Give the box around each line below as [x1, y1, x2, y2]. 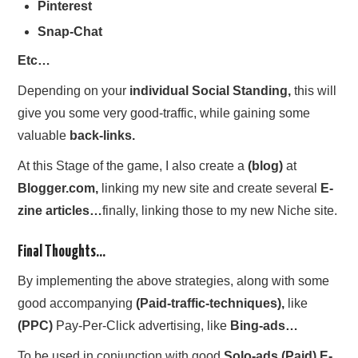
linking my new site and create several [98, 181, 318, 195]
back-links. [70, 128, 136, 142]
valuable [18, 128, 70, 142]
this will [291, 83, 337, 97]
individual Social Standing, [129, 83, 292, 97]
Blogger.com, [18, 181, 99, 195]
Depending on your [18, 83, 130, 97]
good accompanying [18, 296, 137, 310]
